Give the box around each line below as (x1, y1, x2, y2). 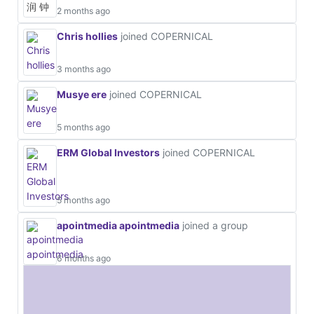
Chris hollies (57, 29, 118, 42)
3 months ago (57, 63, 111, 74)
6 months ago (57, 252, 111, 264)
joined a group (179, 219, 248, 231)
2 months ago (57, 5, 110, 16)
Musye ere (57, 88, 107, 100)
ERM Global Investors (57, 146, 160, 158)
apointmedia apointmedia (57, 219, 179, 231)
